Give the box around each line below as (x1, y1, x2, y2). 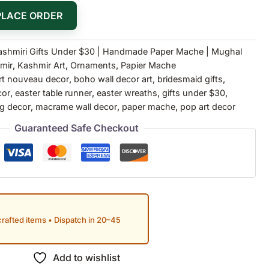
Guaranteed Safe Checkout (14, 121, 139, 134)
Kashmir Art (17, 59, 65, 70)
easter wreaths (97, 87, 157, 98)
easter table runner (15, 87, 92, 98)
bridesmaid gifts (157, 73, 223, 84)
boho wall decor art (74, 73, 153, 84)
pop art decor (180, 101, 235, 112)
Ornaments (70, 59, 116, 70)
